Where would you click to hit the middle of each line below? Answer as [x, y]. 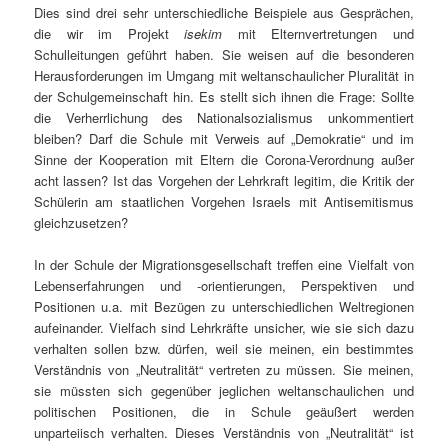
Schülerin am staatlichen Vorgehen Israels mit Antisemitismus [224, 202]
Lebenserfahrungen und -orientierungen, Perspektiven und [224, 286]
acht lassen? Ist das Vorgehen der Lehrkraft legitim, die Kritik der [224, 181]
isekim [203, 34]
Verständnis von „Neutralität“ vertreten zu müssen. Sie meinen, [224, 370]
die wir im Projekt [109, 34]
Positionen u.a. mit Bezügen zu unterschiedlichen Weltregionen [224, 307]
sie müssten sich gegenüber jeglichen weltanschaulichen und [224, 391]
